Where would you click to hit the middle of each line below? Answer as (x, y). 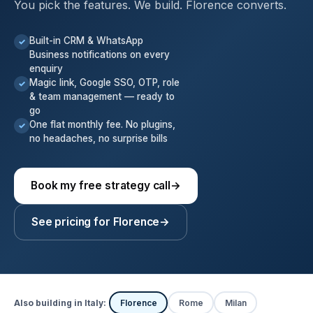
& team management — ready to (102, 96)
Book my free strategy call (101, 185)
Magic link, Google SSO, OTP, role (104, 82)
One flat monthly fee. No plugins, (102, 124)
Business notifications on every (100, 54)
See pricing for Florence (96, 222)
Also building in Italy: (60, 303)
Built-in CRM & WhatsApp (86, 41)
